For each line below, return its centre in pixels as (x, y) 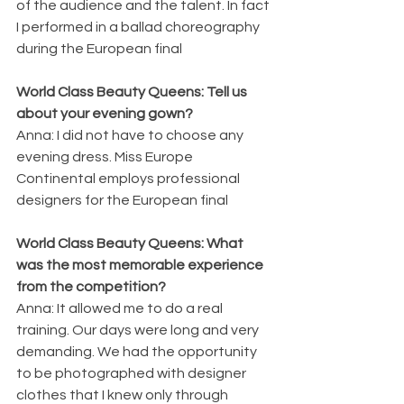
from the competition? (91, 286)
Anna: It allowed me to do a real (121, 308)
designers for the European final (122, 200)
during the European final (99, 48)
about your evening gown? (105, 113)
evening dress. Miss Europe (106, 156)
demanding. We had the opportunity (138, 351)
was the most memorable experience (141, 265)
